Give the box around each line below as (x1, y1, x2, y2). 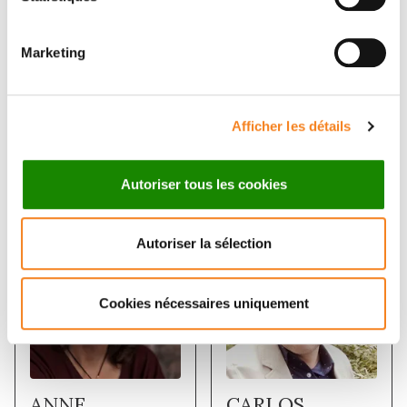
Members (15, 159, 126, 193)
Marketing (21, 44, 85, 60)
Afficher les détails (231, 118, 352, 134)
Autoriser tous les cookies (120, 175, 287, 192)
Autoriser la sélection (135, 235, 272, 252)
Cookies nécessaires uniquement (98, 294, 309, 311)
